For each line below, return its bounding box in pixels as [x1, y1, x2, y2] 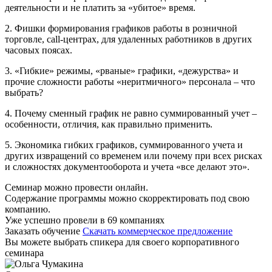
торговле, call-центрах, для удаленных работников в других [5, 33, 252, 44]
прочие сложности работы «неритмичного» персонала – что [5, 76, 255, 87]
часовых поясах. [5, 44, 72, 55]
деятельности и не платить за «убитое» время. [5, 2, 195, 13]
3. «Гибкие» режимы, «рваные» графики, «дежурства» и [5, 65, 239, 76]
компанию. [5, 203, 50, 214]
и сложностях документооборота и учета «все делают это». [5, 161, 250, 172]
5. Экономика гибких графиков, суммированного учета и [5, 139, 243, 150]
